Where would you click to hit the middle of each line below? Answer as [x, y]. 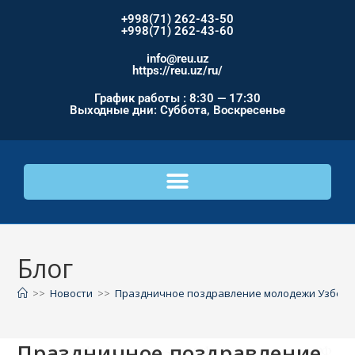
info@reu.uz [177, 58]
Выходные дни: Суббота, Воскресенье [177, 110]
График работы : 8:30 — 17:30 [177, 98]
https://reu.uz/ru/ [177, 70]
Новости [72, 293]
